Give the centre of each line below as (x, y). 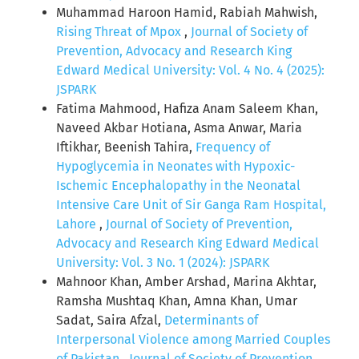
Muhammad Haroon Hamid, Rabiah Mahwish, (187, 13)
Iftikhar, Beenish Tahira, (126, 147)
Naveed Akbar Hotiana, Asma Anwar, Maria (179, 128)
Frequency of (233, 147)
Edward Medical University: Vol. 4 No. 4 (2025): (190, 71)
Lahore (78, 224)
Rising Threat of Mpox (120, 32)
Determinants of (211, 321)
